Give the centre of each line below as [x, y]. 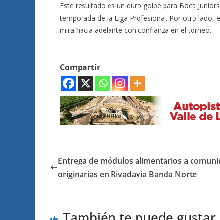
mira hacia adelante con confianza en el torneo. [136, 30]
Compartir [80, 67]
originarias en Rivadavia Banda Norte [127, 174]
